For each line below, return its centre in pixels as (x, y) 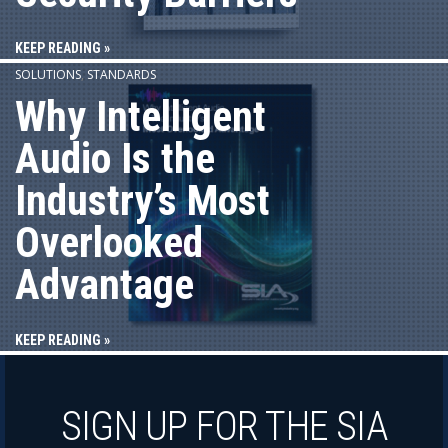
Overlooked (109, 243)
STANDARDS (121, 75)
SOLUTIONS (48, 75)
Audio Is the (115, 159)
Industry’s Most (142, 201)
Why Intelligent (140, 117)
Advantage (104, 285)
